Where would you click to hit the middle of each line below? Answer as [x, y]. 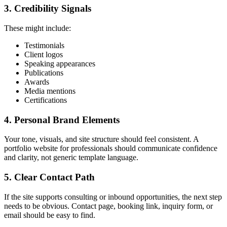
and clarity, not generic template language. [71, 158]
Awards [37, 82]
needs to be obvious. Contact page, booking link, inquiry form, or [108, 206]
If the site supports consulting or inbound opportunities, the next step [113, 197]
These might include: [37, 28]
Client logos [44, 54]
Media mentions [50, 91]
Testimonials [44, 45]
